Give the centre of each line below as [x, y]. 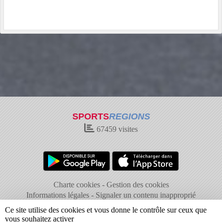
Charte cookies [77, 185]
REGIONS [129, 116]
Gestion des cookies [138, 185]
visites [127, 129]
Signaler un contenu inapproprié [146, 195]
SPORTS [90, 116]
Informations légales [58, 195]
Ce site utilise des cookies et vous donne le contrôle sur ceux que [106, 210]
